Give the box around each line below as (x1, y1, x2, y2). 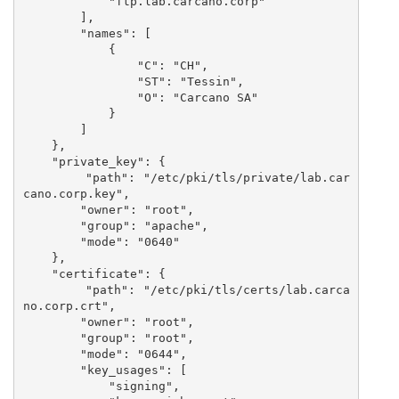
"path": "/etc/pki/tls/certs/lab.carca (22, 282, 85, 297)
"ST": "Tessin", (22, 74, 137, 88)
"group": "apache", (22, 218, 80, 232)
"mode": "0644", (22, 346, 80, 361)
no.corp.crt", (22, 298, 116, 313)
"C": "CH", (22, 58, 137, 72)
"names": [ (22, 26, 80, 40)
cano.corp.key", (22, 186, 130, 200)
